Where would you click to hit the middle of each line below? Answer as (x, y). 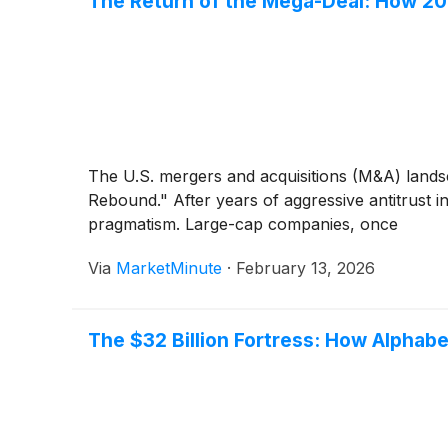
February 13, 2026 (305, 267)
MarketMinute (169, 267)
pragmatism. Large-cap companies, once (243, 223)
